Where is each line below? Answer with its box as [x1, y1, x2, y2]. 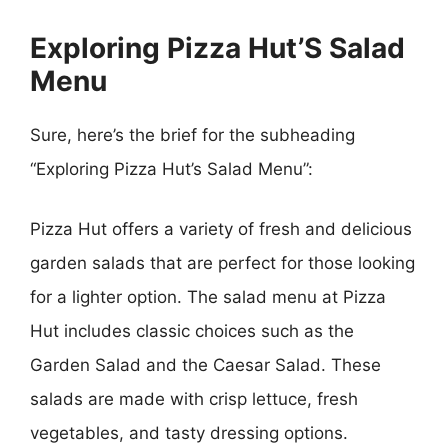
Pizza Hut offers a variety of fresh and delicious [30, 218, 412, 239]
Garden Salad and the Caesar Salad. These [30, 354, 381, 375]
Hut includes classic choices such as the [30, 320, 354, 341]
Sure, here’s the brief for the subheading [30, 125, 355, 145]
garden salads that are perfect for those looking [30, 252, 415, 273]
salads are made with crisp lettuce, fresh [30, 388, 358, 409]
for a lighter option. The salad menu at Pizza [30, 286, 386, 307]
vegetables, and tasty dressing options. [30, 422, 348, 443]
